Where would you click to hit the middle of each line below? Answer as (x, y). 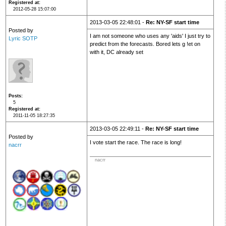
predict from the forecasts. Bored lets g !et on (145, 44)
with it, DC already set (116, 52)
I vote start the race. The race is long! (135, 143)
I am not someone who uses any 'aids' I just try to (150, 36)
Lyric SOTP (23, 39)
